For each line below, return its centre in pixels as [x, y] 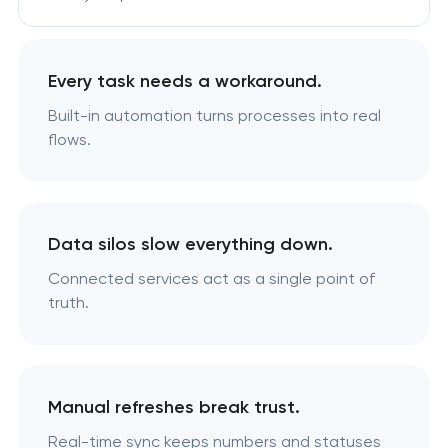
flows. [69, 140]
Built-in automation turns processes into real [214, 116]
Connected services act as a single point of [211, 279]
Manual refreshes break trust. [173, 407]
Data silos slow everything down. [190, 244]
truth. [68, 303]
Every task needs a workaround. [184, 81]
